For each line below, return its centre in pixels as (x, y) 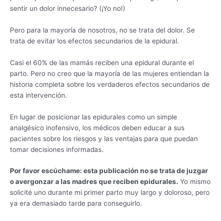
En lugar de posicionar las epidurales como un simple (93, 117)
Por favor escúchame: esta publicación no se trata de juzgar (109, 171)
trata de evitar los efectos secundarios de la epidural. (94, 41)
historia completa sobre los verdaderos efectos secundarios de (110, 84)
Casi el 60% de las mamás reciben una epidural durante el (102, 62)
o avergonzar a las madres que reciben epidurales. (94, 182)
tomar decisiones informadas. (57, 149)
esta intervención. (38, 95)
